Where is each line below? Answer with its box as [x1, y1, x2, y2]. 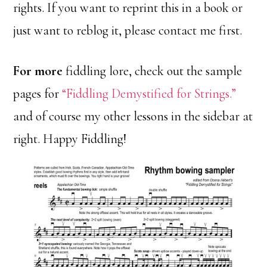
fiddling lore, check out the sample [63, 63, 243, 79]
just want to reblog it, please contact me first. [13, 23, 243, 38]
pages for [13, 86, 63, 101]
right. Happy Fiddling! [13, 131, 127, 147]
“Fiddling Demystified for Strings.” [62, 86, 237, 101]
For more [13, 63, 63, 79]
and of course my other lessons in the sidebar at [13, 108, 253, 124]
